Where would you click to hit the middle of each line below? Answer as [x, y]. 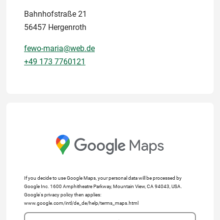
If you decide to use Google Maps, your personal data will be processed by [103, 178]
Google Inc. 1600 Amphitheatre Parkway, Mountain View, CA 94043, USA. [103, 186]
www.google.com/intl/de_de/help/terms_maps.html [81, 203]
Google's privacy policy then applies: [63, 194]
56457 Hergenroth [55, 27]
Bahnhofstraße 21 [55, 14]
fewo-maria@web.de [59, 48]
